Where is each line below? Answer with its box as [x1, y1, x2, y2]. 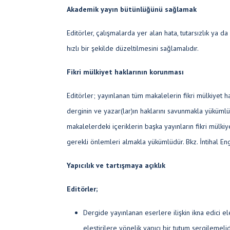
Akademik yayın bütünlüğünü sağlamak [67, 5, 197, 14]
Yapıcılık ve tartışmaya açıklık [67, 161, 165, 170]
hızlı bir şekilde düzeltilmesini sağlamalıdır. [67, 44, 199, 53]
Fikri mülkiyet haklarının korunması [67, 67, 184, 76]
